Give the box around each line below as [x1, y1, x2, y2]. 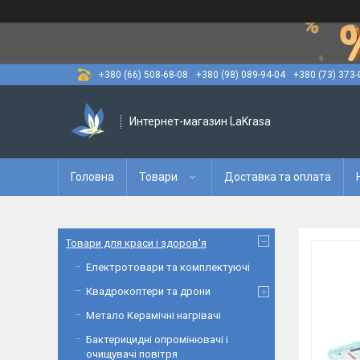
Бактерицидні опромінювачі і [86, 333, 228, 346]
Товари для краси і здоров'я [66, 237, 207, 249]
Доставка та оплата [224, 170, 331, 183]
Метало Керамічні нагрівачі [86, 309, 221, 321]
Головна [71, 170, 114, 183]
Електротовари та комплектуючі [86, 261, 250, 273]
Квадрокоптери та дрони [86, 285, 211, 297]
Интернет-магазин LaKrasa [129, 115, 271, 128]
